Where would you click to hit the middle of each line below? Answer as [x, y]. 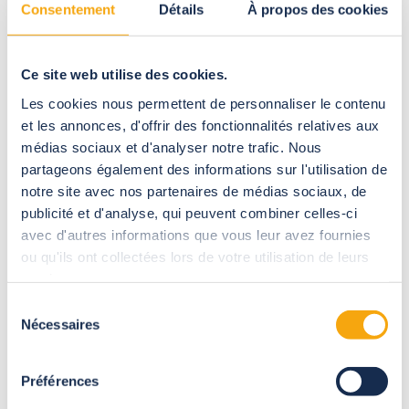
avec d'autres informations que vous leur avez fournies [196, 235]
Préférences [60, 381]
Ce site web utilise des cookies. [124, 74]
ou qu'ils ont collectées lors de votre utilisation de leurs [195, 257]
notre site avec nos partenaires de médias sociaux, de [194, 191]
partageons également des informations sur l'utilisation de [204, 169]
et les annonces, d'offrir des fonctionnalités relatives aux [200, 125]
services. [51, 278]
